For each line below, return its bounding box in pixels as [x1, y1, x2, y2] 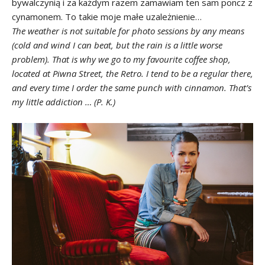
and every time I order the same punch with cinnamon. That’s [12, 82, 251, 94]
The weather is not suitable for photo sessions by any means [12, 25, 244, 37]
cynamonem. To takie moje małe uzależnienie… [12, 11, 202, 23]
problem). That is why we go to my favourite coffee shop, [12, 53, 231, 66]
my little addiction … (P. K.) [12, 96, 115, 108]
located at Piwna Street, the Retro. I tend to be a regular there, [12, 67, 253, 80]
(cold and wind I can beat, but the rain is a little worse [12, 39, 222, 51]
